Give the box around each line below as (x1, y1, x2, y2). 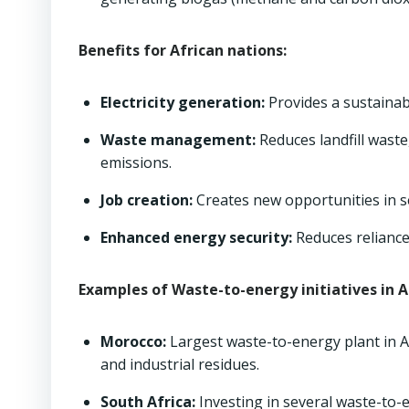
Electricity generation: (100, 92, 265, 112)
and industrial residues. (100, 354, 259, 374)
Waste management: (100, 130, 256, 150)
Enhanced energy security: (100, 227, 292, 247)
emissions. (100, 152, 172, 173)
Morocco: (100, 331, 166, 351)
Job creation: (100, 190, 193, 210)
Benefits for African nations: (79, 40, 287, 60)
